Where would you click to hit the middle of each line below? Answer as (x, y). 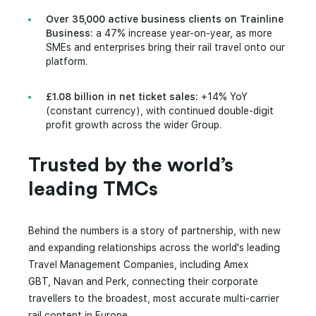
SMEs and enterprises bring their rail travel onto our (165, 47)
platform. (67, 61)
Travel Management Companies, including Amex (138, 265)
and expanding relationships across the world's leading (154, 248)
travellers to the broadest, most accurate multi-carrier (154, 298)
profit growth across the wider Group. (134, 125)
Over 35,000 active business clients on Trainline (165, 19)
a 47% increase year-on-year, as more (183, 33)
